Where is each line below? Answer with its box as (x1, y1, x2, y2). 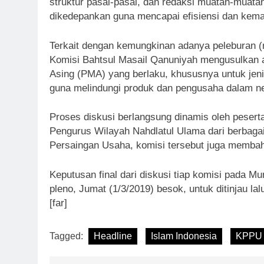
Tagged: (49, 231, 85, 242)
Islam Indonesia (151, 231, 217, 242)
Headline (94, 231, 132, 242)
